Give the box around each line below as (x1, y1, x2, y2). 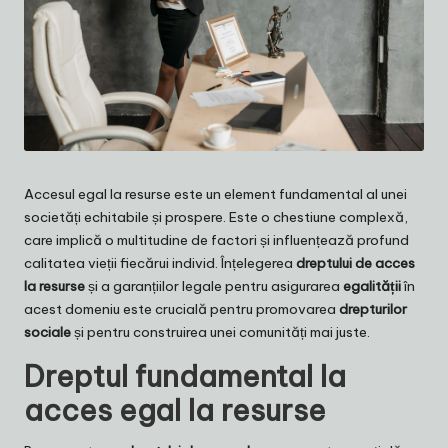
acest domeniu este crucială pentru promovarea (24, 300, 339, 319)
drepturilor (339, 300, 407, 319)
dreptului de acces (296, 254, 415, 273)
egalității (343, 277, 401, 296)
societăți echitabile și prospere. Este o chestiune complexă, (24, 208, 408, 227)
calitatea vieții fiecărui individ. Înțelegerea (24, 254, 296, 273)
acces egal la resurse (24, 392, 326, 430)
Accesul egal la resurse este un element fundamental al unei (24, 185, 407, 204)
